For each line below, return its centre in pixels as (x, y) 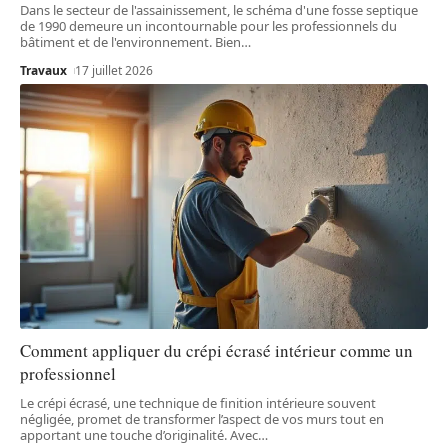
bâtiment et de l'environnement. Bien (130, 41)
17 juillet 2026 (114, 70)
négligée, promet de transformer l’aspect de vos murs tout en (202, 418)
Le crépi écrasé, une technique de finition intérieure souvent (198, 402)
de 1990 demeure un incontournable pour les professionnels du (208, 25)
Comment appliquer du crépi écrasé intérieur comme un (216, 350)
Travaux (43, 70)
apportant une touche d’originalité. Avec (139, 434)
